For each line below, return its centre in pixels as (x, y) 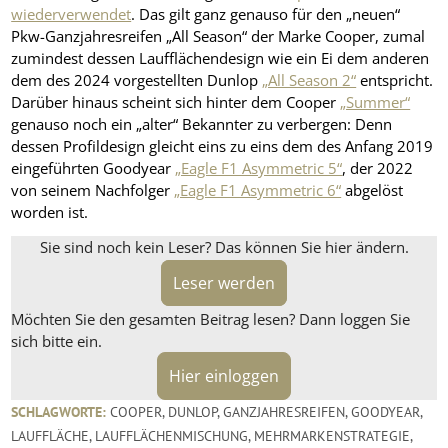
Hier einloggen (224, 375)
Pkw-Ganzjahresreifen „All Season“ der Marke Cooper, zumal (218, 36)
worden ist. (50, 212)
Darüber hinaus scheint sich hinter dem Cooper (176, 102)
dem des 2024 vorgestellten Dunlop (137, 80)
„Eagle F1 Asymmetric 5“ (259, 168)
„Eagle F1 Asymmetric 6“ (258, 190)
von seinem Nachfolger (93, 190)
